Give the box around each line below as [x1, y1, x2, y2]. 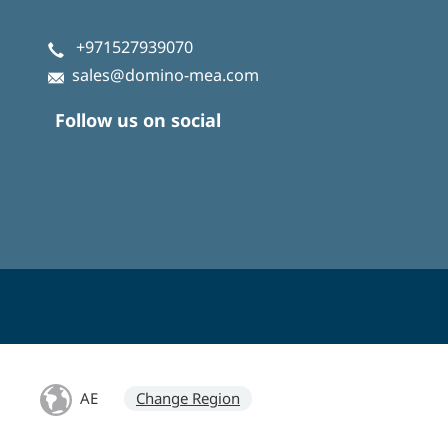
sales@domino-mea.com [72, 63, 259, 86]
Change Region [136, 388, 240, 409]
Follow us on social [55, 107, 221, 132]
